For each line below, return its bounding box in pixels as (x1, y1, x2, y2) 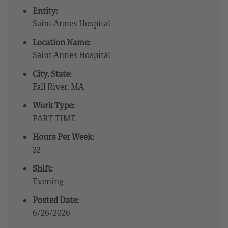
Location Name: (33, 36, 91, 48)
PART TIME (33, 112, 76, 124)
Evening (33, 175, 63, 187)
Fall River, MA (33, 80, 84, 92)
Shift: (33, 162, 53, 174)
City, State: (33, 68, 72, 79)
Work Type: (33, 99, 75, 111)
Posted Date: (33, 194, 79, 206)
